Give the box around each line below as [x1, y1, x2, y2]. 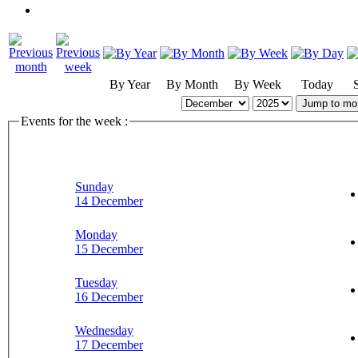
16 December [75, 289, 143, 304]
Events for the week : [21, 114, 128, 129]
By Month [166, 78, 218, 92]
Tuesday [75, 275, 117, 289]
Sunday [75, 179, 113, 193]
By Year [109, 78, 150, 92]
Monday [75, 227, 117, 241]
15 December [75, 241, 143, 256]
